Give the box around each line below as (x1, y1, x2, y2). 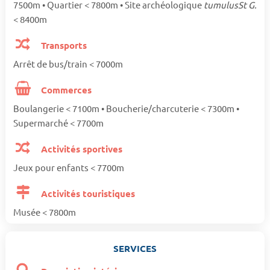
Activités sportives (39, 143, 123, 155)
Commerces (39, 84, 92, 96)
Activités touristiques (39, 187, 136, 200)
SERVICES (113, 242, 157, 255)
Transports (39, 39, 87, 52)
